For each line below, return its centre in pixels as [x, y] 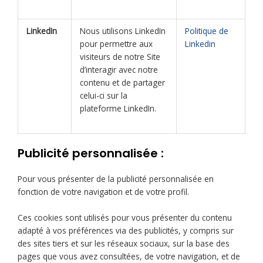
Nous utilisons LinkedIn [122, 31]
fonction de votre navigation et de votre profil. [103, 192]
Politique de [206, 31]
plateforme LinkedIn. [118, 108]
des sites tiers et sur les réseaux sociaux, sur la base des [124, 244]
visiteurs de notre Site [120, 56]
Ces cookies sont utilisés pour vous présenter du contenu [125, 218]
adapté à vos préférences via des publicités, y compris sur [126, 231]
